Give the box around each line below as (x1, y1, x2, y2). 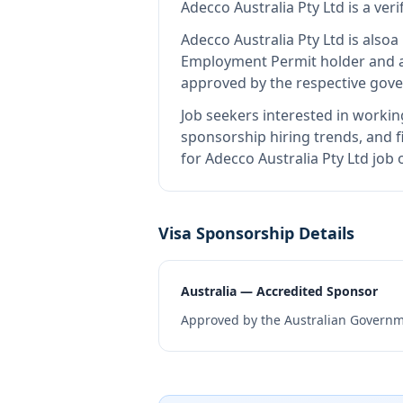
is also (345, 30, 390, 49)
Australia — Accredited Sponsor (181, 282, 378, 300)
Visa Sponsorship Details (158, 222, 354, 244)
